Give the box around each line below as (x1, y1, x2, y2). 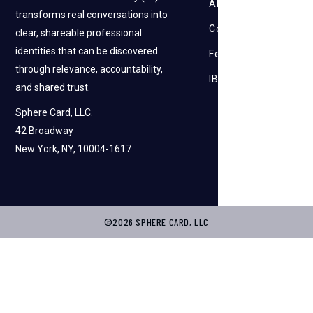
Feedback (209, 48, 255, 59)
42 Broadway (15, 124, 74, 136)
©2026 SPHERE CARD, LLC (103, 215, 210, 228)
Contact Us (209, 22, 261, 34)
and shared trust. (15, 81, 91, 93)
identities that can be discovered (15, 45, 159, 57)
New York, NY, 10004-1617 (15, 143, 132, 154)
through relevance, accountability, (15, 63, 163, 75)
